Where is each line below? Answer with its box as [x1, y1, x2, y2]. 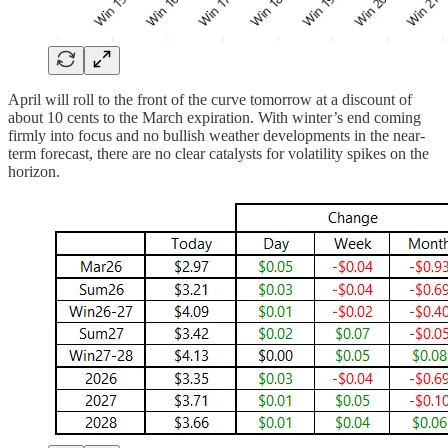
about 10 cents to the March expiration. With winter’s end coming [8, 108, 421, 126]
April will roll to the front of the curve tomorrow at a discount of [8, 90, 412, 108]
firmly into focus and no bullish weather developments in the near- [8, 126, 425, 144]
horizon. [8, 162, 60, 180]
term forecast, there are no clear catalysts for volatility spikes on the [8, 144, 429, 162]
